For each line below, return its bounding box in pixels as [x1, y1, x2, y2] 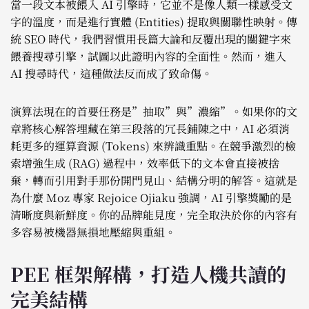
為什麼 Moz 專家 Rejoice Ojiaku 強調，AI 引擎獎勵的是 [10, 189, 292, 206]
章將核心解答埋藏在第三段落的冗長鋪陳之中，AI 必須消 [10, 120, 290, 137]
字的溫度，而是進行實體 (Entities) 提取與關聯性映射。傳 [10, 13, 297, 30]
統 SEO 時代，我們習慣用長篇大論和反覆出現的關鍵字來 [10, 30, 291, 47]
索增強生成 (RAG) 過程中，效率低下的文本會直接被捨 [10, 154, 279, 171]
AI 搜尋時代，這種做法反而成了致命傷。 [10, 65, 212, 81]
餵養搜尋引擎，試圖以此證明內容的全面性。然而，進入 [10, 48, 286, 64]
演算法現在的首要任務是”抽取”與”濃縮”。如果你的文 [10, 103, 297, 119]
